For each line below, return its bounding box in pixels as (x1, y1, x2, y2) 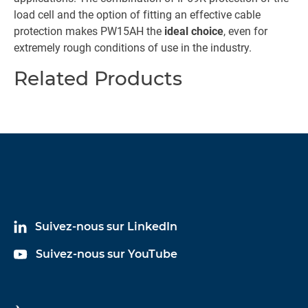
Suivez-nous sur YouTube (36, 247, 177, 261)
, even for (223, 25, 267, 38)
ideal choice (164, 25, 223, 38)
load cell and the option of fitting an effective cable (14, 8, 261, 21)
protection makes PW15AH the (14, 25, 164, 38)
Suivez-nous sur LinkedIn (35, 220, 177, 233)
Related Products (14, 67, 182, 90)
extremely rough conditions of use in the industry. (14, 41, 252, 54)
